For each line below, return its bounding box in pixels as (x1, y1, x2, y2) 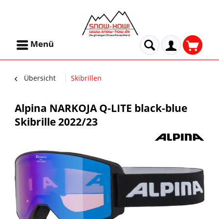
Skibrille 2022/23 (15, 115, 98, 129)
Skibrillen (71, 73, 102, 83)
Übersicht (24, 73, 56, 83)
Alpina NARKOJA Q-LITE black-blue (15, 101, 187, 115)
